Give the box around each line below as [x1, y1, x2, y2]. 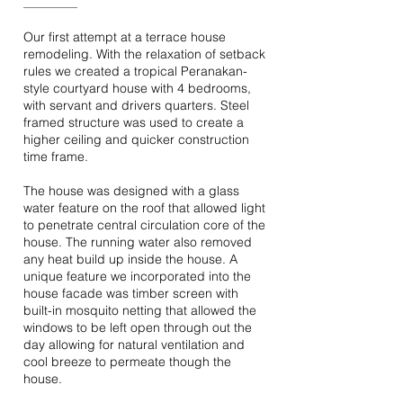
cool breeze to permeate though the [23, 354, 231, 370]
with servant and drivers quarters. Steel [23, 97, 249, 113]
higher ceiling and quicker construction [23, 131, 249, 148]
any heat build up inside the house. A [23, 251, 237, 267]
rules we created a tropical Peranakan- [23, 63, 247, 79]
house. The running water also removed [23, 234, 252, 250]
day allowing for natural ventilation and [23, 336, 245, 353]
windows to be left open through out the [23, 319, 252, 336]
